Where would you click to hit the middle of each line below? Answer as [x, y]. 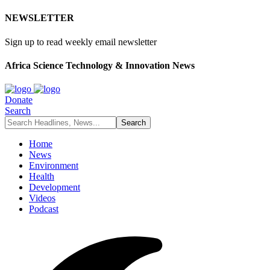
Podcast [44, 209]
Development [55, 187]
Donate [19, 100]
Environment [54, 166]
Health [42, 177]
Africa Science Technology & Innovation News [100, 65]
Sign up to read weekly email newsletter [81, 42]
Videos [42, 198]
